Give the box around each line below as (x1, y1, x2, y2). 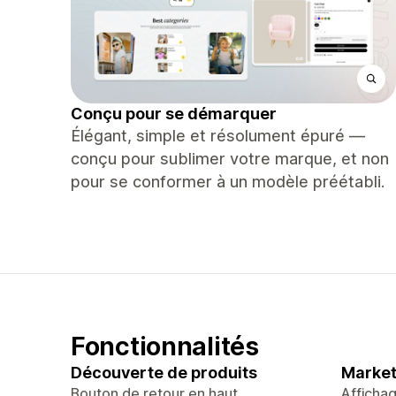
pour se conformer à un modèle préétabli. (71, 172, 385, 191)
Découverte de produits (71, 363, 257, 382)
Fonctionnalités (71, 331, 259, 362)
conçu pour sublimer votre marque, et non (71, 149, 389, 168)
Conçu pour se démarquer (71, 104, 277, 123)
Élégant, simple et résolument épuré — (71, 126, 365, 145)
